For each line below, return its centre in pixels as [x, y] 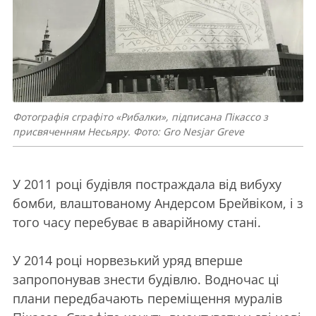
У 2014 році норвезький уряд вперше [128, 260]
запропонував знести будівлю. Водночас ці [146, 279]
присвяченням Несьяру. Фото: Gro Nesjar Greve [128, 131]
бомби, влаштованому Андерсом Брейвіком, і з [158, 203]
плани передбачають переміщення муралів [147, 298]
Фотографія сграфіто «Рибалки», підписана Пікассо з [140, 116]
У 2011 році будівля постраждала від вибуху [147, 184]
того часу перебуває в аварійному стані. [137, 222]
